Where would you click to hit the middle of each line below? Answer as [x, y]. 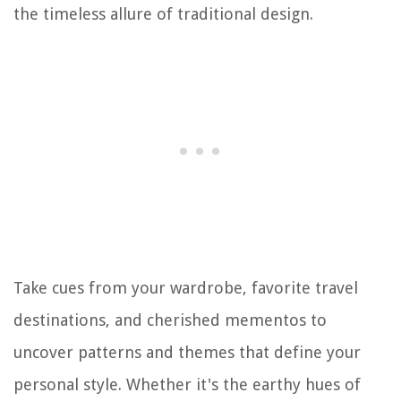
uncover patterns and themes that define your [187, 353]
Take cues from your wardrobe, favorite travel [186, 288]
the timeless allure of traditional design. [163, 14]
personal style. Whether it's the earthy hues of [187, 385]
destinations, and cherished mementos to [170, 320]
